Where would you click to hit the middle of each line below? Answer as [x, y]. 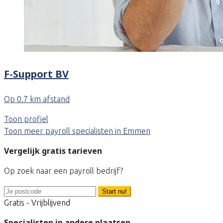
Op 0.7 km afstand [37, 99]
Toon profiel [26, 119]
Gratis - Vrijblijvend [37, 203]
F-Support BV [36, 74]
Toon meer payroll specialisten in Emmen [77, 131]
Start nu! [114, 192]
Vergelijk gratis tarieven [53, 151]
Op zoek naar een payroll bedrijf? [63, 171]
